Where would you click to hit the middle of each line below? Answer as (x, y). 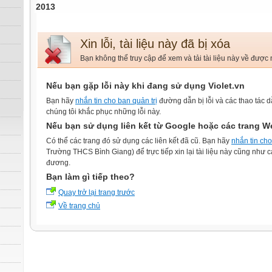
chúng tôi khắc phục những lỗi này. (104, 112)
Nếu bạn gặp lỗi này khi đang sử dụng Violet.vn (145, 86)
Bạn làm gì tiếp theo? (90, 177)
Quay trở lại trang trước (97, 192)
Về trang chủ (79, 206)
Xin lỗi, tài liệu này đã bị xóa (155, 44)
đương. (58, 163)
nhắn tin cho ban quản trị (116, 101)
